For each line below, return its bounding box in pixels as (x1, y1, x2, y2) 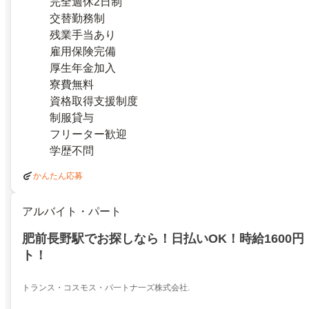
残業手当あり (50, 29, 116, 41)
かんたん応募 (33, 171, 83, 181)
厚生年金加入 (50, 62, 116, 74)
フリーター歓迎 (50, 128, 127, 141)
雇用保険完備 (50, 46, 116, 58)
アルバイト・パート (22, 206, 121, 218)
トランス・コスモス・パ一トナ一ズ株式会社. (22, 283, 190, 293)
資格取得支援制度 (50, 95, 138, 108)
